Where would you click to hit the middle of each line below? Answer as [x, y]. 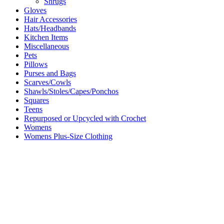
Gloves [35, 10]
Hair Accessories [50, 19]
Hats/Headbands [50, 28]
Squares [36, 100]
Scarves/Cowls [47, 82]
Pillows [36, 64]
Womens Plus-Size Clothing [68, 136]
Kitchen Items [46, 37]
